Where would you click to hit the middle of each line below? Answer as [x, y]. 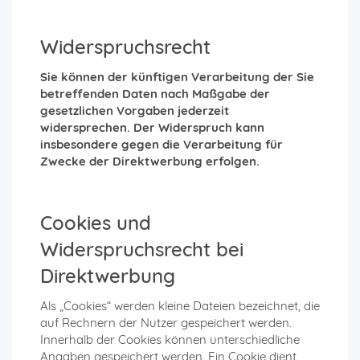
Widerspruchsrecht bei [142, 250]
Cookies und [96, 223]
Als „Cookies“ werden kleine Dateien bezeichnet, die [180, 306]
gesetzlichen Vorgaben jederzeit [135, 111]
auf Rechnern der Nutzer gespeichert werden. [166, 323]
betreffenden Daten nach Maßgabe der [155, 94]
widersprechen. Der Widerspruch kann [152, 128]
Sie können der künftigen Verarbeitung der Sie [177, 77]
